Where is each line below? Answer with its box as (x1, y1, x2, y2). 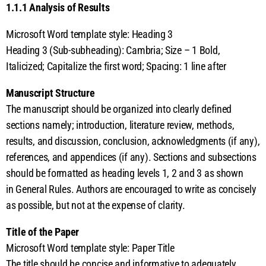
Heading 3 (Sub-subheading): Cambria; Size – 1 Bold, (6, 43, 220, 56)
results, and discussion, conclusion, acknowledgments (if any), (6, 134, 260, 147)
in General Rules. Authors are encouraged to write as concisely (6, 182, 256, 195)
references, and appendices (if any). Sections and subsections (6, 150, 256, 163)
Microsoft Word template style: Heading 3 (6, 27, 173, 40)
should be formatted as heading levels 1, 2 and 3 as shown (6, 166, 243, 179)
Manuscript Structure (6, 86, 95, 99)
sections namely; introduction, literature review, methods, (6, 118, 235, 131)
